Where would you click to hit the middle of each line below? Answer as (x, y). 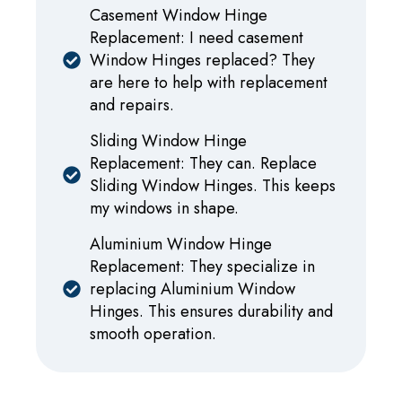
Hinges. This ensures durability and (211, 311)
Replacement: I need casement (197, 37)
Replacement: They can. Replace (203, 163)
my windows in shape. (164, 208)
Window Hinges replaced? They (202, 60)
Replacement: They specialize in (202, 266)
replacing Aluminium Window (192, 288)
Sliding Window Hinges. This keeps (213, 185)
